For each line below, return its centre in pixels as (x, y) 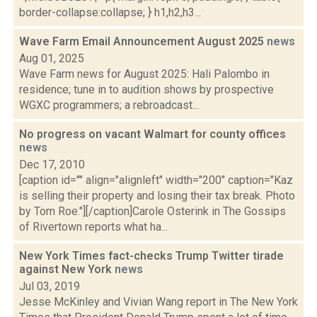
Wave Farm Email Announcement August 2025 (143, 41)
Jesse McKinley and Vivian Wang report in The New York (158, 302)
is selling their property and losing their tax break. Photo (157, 196)
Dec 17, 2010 (52, 165)
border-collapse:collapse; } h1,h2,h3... (110, 12)
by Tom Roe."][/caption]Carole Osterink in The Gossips (152, 211)
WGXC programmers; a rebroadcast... (109, 105)
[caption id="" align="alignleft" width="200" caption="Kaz (156, 180)
